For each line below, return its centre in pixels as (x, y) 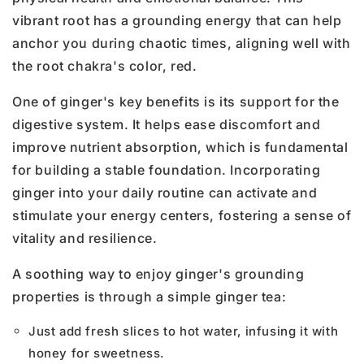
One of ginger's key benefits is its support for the (176, 102)
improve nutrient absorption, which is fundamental (180, 147)
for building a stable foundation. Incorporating (167, 170)
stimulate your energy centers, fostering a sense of (182, 216)
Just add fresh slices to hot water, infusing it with (184, 331)
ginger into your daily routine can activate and (165, 193)
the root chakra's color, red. (105, 66)
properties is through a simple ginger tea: (149, 297)
